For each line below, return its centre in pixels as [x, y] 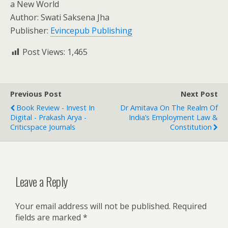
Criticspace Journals [43, 127]
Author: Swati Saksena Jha [60, 17]
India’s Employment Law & [173, 117]
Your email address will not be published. [93, 206]
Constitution [191, 127]
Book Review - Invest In [55, 108]
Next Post [199, 94]
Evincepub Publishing [91, 31]
